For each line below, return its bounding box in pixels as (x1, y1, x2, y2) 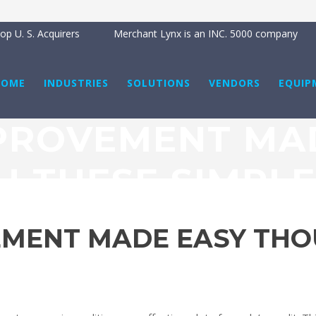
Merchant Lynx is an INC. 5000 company (114, 27, 298, 40)
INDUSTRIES (44, 76, 109, 90)
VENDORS (209, 76, 260, 90)
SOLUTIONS (127, 76, 190, 90)
